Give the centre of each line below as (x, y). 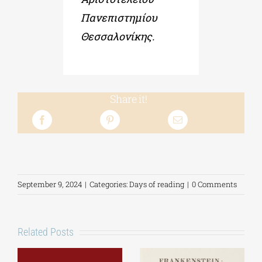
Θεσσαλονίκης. (117, 37)
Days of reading (157, 185)
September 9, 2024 (50, 185)
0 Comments (214, 185)
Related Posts (46, 232)
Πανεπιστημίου (119, 18)
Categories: (109, 185)
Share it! (128, 99)
